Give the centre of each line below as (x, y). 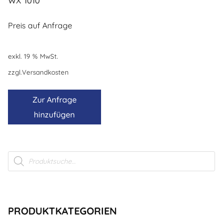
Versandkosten (45, 72)
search (19, 162)
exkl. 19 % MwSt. (33, 56)
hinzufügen (54, 115)
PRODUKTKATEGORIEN (62, 211)
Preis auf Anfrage (40, 26)
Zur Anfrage (54, 100)
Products (23, 155)
